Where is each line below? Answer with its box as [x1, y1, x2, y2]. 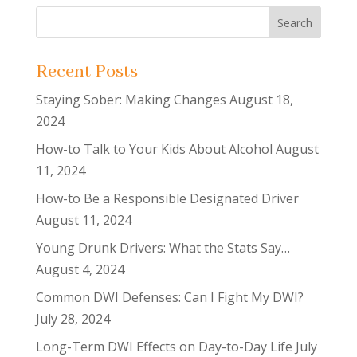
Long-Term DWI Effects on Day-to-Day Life [35, 338, 292, 355]
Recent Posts [35, 61, 138, 83]
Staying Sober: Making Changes [35, 91, 226, 108]
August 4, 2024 [35, 261, 124, 278]
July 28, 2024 [35, 310, 110, 328]
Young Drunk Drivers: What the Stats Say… [35, 239, 290, 257]
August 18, [229, 91, 293, 108]
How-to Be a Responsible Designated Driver [35, 190, 299, 207]
